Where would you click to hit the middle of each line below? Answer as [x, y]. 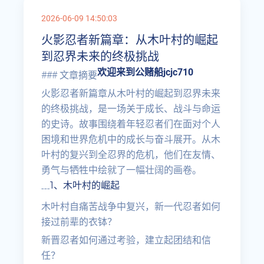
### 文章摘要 [70, 75]
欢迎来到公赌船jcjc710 [146, 72]
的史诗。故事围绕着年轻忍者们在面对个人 [131, 124]
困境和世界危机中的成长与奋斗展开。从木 [131, 139]
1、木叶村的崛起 [85, 185]
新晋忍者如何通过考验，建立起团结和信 [126, 240]
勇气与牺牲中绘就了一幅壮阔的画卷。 [122, 170]
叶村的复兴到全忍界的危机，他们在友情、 [131, 155]
